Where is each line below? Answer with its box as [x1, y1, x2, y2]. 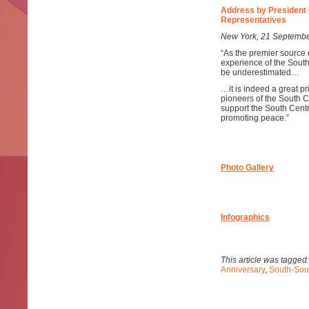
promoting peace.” [221, 113, 289, 123]
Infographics [221, 212, 270, 222]
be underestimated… [221, 68, 299, 77]
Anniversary [221, 265, 265, 275]
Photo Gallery [221, 163, 274, 172]
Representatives [221, 15, 286, 25]
